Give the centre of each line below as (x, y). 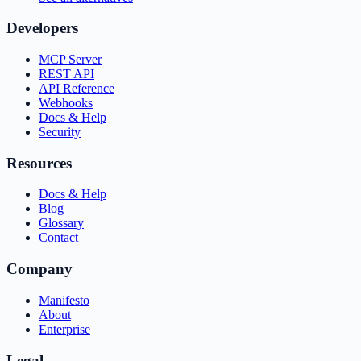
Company (39, 269)
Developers (42, 28)
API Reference (77, 88)
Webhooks (66, 103)
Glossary (61, 223)
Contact (58, 238)
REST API (66, 74)
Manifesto (64, 300)
